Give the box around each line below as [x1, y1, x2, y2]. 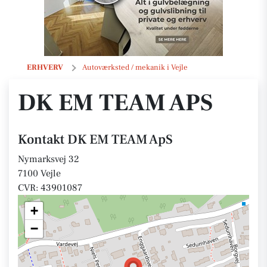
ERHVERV [27, 63, 63, 72]
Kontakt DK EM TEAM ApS [18, 131, 173, 148]
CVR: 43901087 [18, 182, 82, 194]
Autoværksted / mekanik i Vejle [82, 63, 188, 72]
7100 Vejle [18, 167, 61, 179]
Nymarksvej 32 [18, 153, 79, 165]
